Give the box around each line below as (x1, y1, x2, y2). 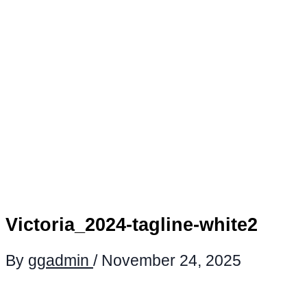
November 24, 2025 (101, 251, 241, 270)
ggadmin (28, 251, 93, 270)
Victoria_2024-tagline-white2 (5, 214, 258, 236)
